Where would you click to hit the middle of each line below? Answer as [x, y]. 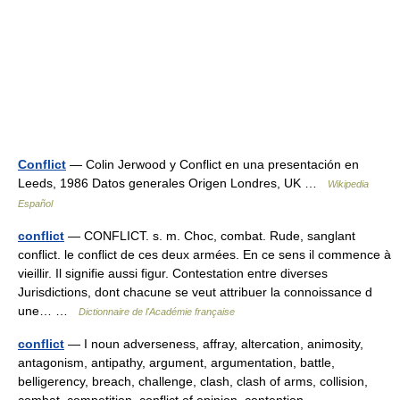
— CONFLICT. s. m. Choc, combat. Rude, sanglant [210, 236]
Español [35, 204]
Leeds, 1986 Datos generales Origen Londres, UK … [173, 183]
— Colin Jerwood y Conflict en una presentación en [212, 164]
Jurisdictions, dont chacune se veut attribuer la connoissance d [195, 292]
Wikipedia [348, 184]
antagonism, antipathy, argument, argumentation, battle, [176, 362]
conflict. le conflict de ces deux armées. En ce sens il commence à [204, 254]
